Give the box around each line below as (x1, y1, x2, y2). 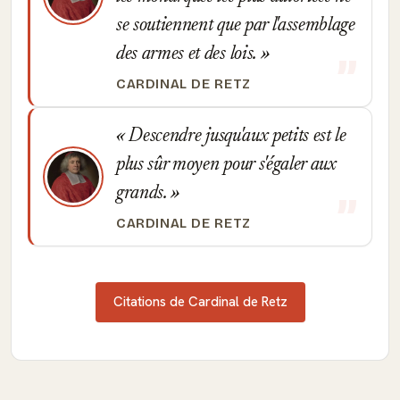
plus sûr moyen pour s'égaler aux (116, 155, 337, 175)
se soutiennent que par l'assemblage (116, 16, 355, 36)
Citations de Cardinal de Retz (112, 293, 287, 311)
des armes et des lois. (116, 45, 261, 64)
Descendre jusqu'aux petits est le (124, 127, 346, 146)
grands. (116, 184, 171, 204)
